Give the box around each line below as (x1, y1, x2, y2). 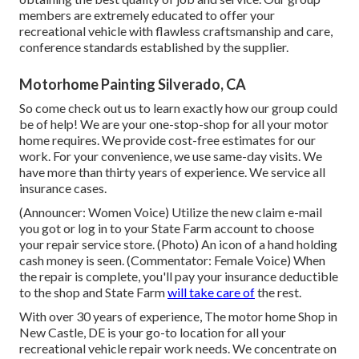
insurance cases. (19, 180, 107, 196)
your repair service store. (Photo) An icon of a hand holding (19, 236, 337, 252)
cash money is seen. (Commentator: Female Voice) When (19, 252, 325, 268)
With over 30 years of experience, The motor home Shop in (19, 309, 337, 325)
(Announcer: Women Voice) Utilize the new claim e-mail (19, 204, 322, 220)
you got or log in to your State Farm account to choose (19, 220, 314, 236)
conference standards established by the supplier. (19, 39, 288, 55)
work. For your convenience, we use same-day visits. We (19, 148, 322, 164)
